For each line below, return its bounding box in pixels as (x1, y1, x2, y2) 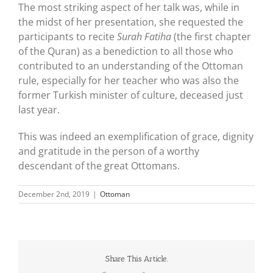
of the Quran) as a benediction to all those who (18, 44, 233, 58)
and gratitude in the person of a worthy (18, 144, 199, 158)
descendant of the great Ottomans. (18, 158, 180, 172)
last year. (18, 102, 60, 116)
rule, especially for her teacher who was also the (18, 73, 239, 87)
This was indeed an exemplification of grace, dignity (18, 129, 253, 143)
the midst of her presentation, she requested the (18, 15, 243, 29)
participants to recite (18, 29, 117, 43)
